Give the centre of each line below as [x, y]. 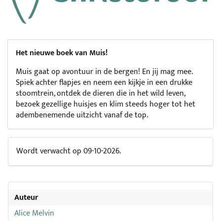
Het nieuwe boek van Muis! [62, 53]
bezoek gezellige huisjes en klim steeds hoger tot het [106, 105]
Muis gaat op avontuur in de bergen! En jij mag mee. [104, 72]
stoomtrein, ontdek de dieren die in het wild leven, [100, 94]
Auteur [26, 198]
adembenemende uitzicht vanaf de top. [82, 115]
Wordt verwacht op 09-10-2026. [69, 151]
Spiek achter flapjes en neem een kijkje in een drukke [104, 83]
